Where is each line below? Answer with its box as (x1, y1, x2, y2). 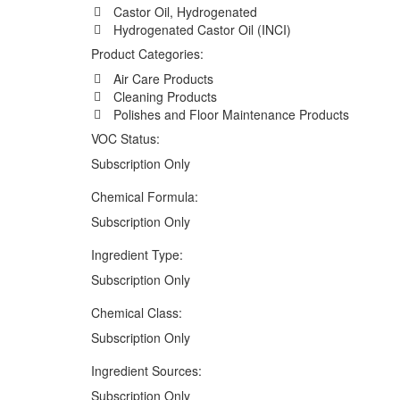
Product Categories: (91, 45, 204, 63)
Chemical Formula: (91, 187, 198, 206)
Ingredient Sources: (91, 362, 202, 380)
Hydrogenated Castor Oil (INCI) (112, 21, 291, 39)
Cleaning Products (112, 87, 217, 106)
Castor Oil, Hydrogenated (112, 3, 257, 21)
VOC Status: (91, 129, 160, 148)
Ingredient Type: (91, 246, 183, 264)
